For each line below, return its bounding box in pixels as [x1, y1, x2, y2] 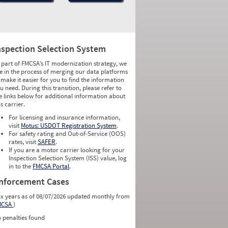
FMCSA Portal [33, 162, 70, 170]
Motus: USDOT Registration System [21, 121, 117, 130]
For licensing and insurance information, [9, 113, 121, 122]
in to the [9, 162, 33, 170]
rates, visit [9, 137, 38, 146]
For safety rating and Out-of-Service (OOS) [9, 129, 126, 138]
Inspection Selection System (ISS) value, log [9, 154, 127, 162]
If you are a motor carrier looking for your [9, 146, 125, 154]
